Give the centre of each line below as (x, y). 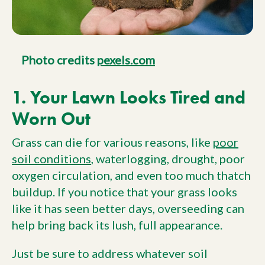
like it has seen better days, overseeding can (128, 208)
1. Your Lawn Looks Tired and (129, 97)
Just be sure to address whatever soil (110, 253)
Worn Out (51, 118)
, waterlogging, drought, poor (168, 159)
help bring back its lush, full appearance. (117, 225)
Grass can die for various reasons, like (112, 142)
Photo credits (59, 59)
